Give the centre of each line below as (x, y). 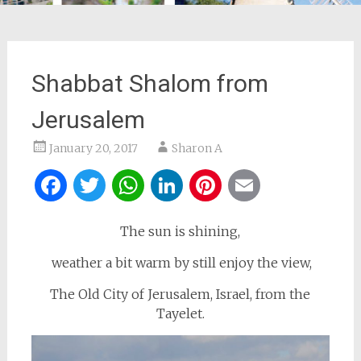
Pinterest (279, 185)
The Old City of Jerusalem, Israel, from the (180, 294)
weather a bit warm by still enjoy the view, (180, 263)
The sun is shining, (180, 231)
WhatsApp (212, 185)
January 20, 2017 (93, 148)
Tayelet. (180, 313)
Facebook (127, 185)
